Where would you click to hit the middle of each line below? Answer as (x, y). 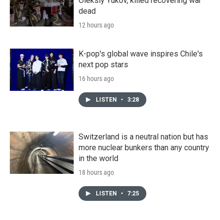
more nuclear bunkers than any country (144, 147)
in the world (98, 158)
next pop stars (103, 64)
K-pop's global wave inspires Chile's (141, 54)
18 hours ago (96, 172)
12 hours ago (96, 25)
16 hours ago (96, 78)
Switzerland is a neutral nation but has (143, 137)
